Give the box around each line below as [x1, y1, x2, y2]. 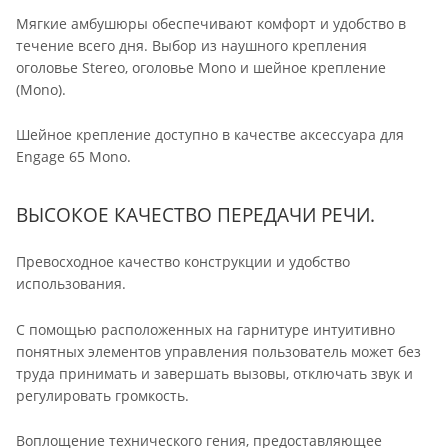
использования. [16, 274, 126, 294]
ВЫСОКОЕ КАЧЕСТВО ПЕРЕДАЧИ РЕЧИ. [16, 202, 375, 228]
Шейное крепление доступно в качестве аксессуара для [16, 125, 404, 145]
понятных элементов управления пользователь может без [16, 341, 421, 361]
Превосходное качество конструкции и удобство [16, 252, 350, 272]
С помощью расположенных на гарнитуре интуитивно [16, 319, 395, 339]
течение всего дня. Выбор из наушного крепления [16, 35, 367, 55]
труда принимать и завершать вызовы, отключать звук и [16, 363, 413, 383]
